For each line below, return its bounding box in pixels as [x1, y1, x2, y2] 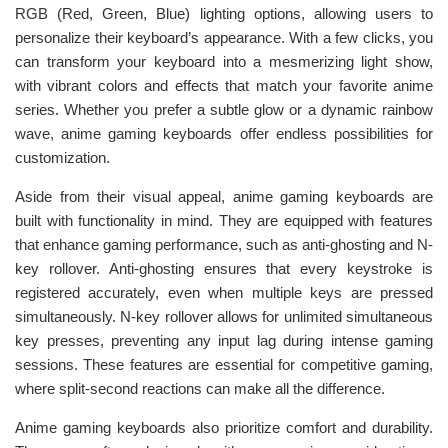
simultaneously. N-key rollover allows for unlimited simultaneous [15, 308, 433, 325]
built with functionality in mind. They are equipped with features [15, 212, 433, 229]
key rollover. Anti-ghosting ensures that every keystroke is [15, 260, 433, 277]
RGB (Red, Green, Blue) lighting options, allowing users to [15, 5, 433, 22]
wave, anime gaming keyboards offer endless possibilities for [15, 125, 433, 142]
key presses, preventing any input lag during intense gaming [15, 332, 433, 349]
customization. [15, 149, 110, 166]
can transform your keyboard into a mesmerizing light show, [15, 53, 433, 70]
